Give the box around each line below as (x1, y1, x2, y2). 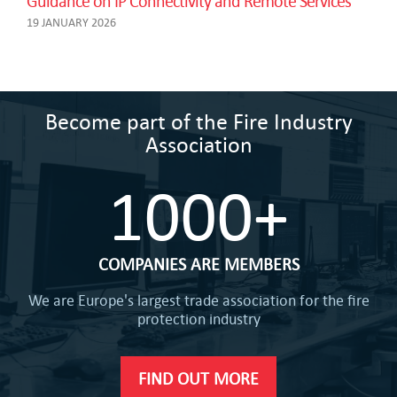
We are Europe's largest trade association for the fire (27, 290, 370, 309)
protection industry (136, 308, 261, 328)
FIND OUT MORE (138, 367, 259, 388)
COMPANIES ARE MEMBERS (97, 253, 300, 274)
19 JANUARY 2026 (27, 14, 116, 29)
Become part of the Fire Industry (44, 106, 353, 134)
